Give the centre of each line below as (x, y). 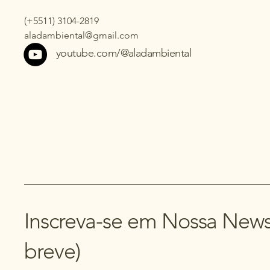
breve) (52, 251)
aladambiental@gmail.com (81, 35)
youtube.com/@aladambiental (124, 53)
